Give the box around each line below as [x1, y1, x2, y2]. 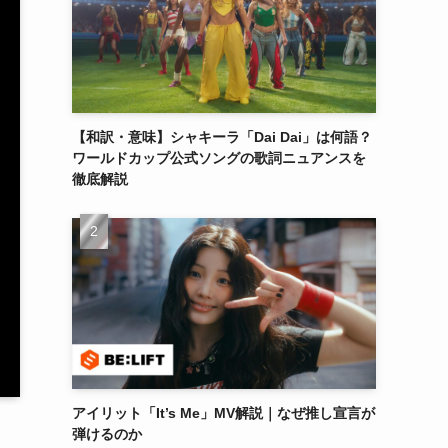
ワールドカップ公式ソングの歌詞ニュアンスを [72, 150, 366, 166]
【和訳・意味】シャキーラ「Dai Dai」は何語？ [72, 129, 372, 145]
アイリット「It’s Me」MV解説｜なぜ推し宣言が [72, 405, 375, 421]
